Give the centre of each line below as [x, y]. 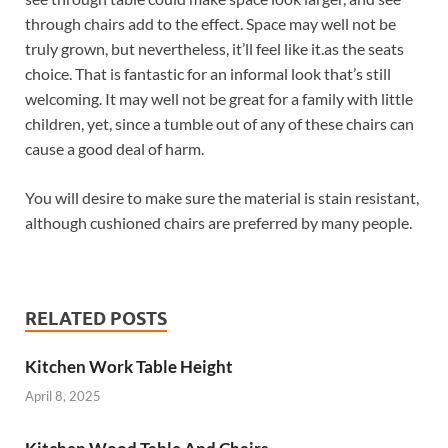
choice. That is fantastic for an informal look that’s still [208, 74]
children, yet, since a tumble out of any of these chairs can [219, 124]
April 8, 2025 [63, 395]
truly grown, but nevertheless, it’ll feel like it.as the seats [214, 49]
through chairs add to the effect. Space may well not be [210, 24]
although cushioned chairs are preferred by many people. [218, 223]
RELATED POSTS [96, 319]
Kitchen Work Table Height [129, 367]
